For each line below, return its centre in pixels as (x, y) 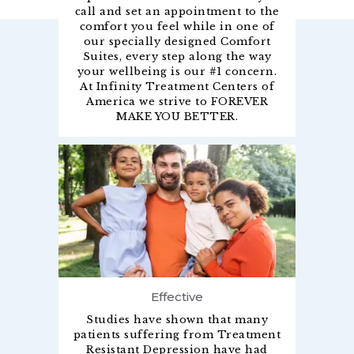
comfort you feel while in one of (177, 27)
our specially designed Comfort (177, 42)
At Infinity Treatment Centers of (177, 87)
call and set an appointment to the (177, 12)
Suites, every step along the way (177, 57)
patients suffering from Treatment (177, 335)
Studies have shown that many (177, 320)
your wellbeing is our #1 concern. (177, 72)
